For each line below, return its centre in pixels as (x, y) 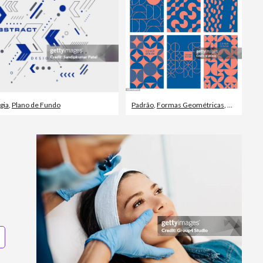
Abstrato (240, 104)
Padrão (142, 104)
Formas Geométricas (190, 104)
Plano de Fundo (36, 104)
